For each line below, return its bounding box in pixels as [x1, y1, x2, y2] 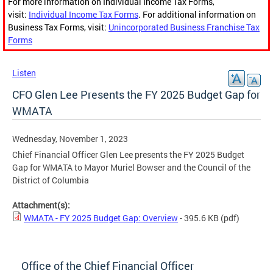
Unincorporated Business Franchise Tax [108, 21, 260, 34]
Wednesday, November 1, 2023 [12, 133, 128, 145]
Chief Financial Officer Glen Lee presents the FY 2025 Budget [12, 149, 244, 161]
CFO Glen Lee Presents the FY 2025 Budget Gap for [12, 87, 260, 102]
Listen [12, 67, 36, 79]
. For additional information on [138, 9, 256, 21]
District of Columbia [12, 174, 89, 186]
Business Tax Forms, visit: [8, 21, 108, 34]
